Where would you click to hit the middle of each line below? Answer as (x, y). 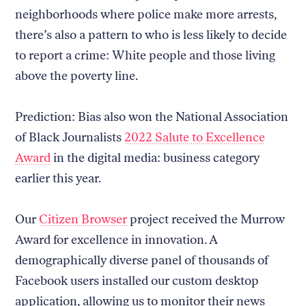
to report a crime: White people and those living (145, 55)
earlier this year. (58, 178)
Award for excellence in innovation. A (116, 239)
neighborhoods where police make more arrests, (146, 14)
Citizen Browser (83, 219)
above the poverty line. (78, 75)
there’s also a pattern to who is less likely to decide (151, 34)
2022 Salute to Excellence (195, 137)
